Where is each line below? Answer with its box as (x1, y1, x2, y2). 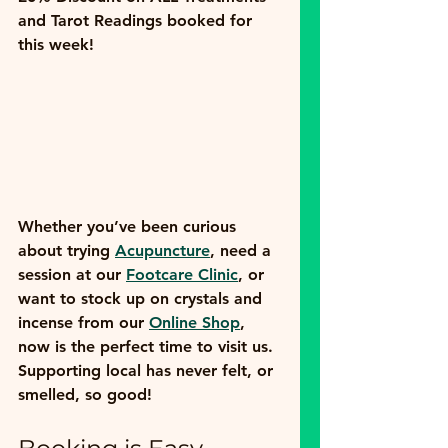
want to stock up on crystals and (18, 289, 267, 309)
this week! (18, 34, 99, 54)
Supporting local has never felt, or (18, 361, 278, 381)
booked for (162, 10, 257, 30)
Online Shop (149, 313, 240, 333)
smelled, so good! (18, 385, 152, 405)
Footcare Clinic (126, 265, 238, 285)
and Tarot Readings (18, 10, 162, 30)
